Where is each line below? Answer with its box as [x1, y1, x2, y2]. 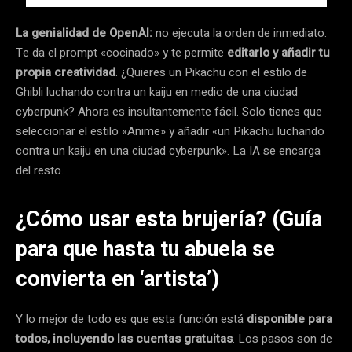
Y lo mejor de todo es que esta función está [16, 310, 247, 328]
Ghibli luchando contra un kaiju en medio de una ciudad [16, 82, 298, 101]
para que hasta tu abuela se [16, 236, 275, 262]
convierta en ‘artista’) [16, 266, 219, 291]
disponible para [247, 310, 332, 328]
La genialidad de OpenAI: [16, 24, 152, 42]
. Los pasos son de [233, 329, 332, 347]
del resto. [16, 161, 64, 179]
